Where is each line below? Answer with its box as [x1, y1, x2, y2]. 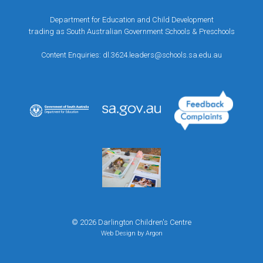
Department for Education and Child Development [49, 15, 214, 24]
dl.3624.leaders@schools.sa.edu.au [103, 50, 222, 59]
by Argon [135, 229, 163, 237]
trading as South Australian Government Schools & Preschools [28, 27, 235, 36]
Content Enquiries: [41, 50, 103, 59]
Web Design [100, 229, 136, 237]
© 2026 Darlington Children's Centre [72, 217, 191, 227]
